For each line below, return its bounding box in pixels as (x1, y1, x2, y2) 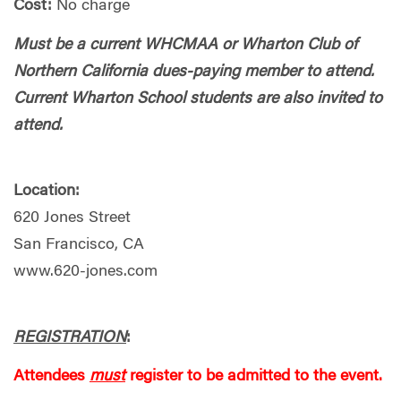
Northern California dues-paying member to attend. (13, 64, 374, 81)
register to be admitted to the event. (125, 369, 382, 386)
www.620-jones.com (13, 264, 162, 281)
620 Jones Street (13, 210, 131, 227)
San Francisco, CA (13, 237, 144, 254)
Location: (13, 183, 80, 200)
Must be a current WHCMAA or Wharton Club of (13, 37, 357, 54)
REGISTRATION (13, 329, 126, 346)
